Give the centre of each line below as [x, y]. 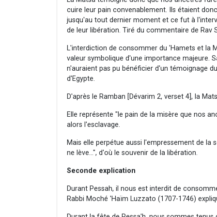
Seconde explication [101, 170]
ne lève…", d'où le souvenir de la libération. [132, 153]
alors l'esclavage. [93, 124]
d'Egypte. [81, 78]
